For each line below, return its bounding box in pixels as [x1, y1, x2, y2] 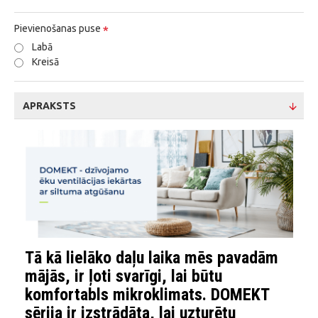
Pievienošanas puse [14, 23, 101, 34]
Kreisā [32, 56, 59, 67]
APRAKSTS [23, 100, 76, 111]
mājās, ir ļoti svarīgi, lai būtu [25, 266, 222, 287]
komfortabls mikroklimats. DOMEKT [25, 285, 269, 305]
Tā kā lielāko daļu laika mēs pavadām [25, 248, 278, 268]
